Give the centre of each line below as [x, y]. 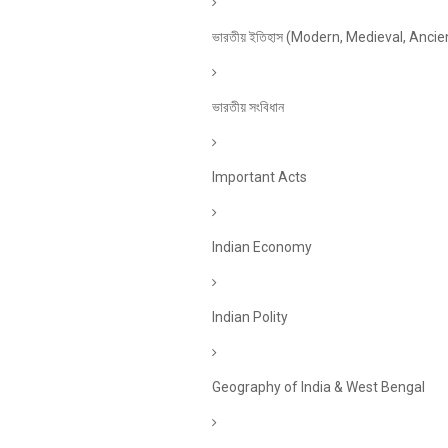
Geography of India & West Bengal [318, 387]
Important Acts [259, 177]
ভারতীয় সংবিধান [248, 107]
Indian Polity [250, 317]
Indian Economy [262, 247]
